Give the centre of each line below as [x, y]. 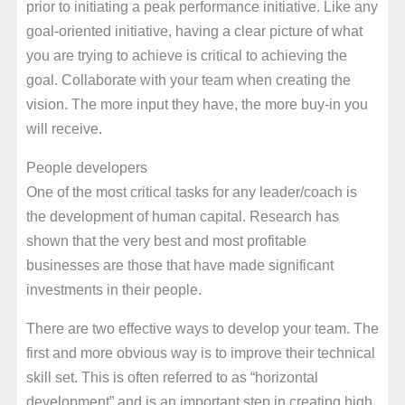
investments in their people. [113, 289]
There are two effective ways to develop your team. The [202, 329]
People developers [86, 167]
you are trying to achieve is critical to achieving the [186, 55]
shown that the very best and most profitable [166, 240]
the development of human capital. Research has [182, 216]
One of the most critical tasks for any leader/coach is [191, 191]
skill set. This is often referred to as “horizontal [172, 377]
